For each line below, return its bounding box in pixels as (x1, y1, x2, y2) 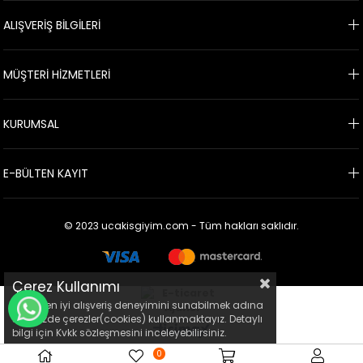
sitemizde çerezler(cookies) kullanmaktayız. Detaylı (12, 312, 263, 326)
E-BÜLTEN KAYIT (3, 165, 89, 182)
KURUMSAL (3, 116, 60, 133)
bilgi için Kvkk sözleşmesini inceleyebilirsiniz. (12, 326, 227, 340)
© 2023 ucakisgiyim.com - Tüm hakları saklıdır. (64, 219, 299, 233)
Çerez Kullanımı (12, 277, 120, 297)
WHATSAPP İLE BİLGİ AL (51, 301, 157, 315)
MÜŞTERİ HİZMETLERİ (3, 66, 111, 83)
